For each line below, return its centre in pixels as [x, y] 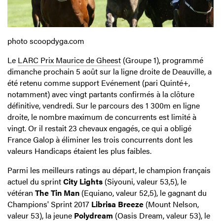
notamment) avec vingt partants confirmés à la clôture [101, 94]
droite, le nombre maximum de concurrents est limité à [102, 116]
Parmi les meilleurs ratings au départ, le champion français [109, 170]
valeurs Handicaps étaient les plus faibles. [79, 150]
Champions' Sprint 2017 [49, 204]
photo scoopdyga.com [46, 40]
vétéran [21, 192]
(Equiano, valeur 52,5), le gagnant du [143, 192]
